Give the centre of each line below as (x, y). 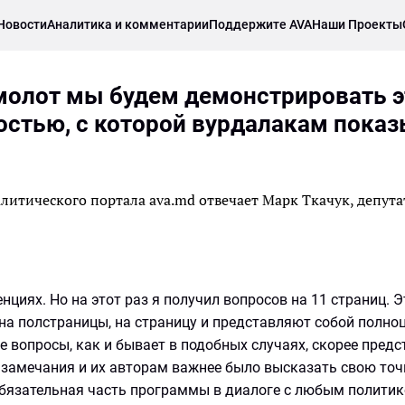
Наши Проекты (357, 25)
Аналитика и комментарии (127, 25)
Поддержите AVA (260, 25)
